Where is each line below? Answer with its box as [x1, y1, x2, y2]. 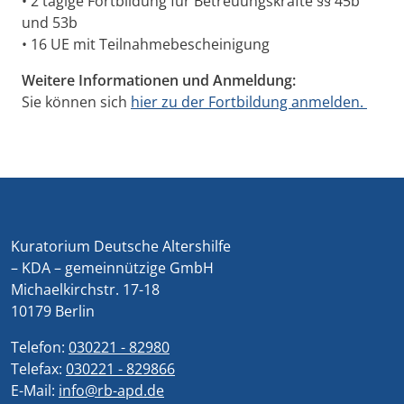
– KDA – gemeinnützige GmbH [11, 258, 214, 279]
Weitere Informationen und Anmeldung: [22, 70, 296, 91]
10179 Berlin [11, 301, 95, 322]
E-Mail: [11, 381, 59, 401]
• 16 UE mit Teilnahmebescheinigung [22, 34, 270, 55]
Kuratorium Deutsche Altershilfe [11, 236, 231, 257]
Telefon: [11, 337, 69, 358]
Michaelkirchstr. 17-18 [11, 280, 160, 300]
